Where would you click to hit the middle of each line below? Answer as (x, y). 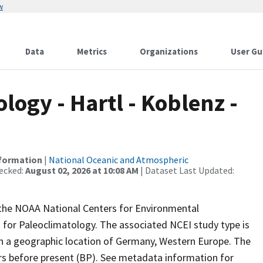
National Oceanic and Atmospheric (119, 160)
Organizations (169, 51)
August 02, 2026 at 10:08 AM (82, 170)
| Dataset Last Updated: (186, 170)
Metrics (92, 51)
